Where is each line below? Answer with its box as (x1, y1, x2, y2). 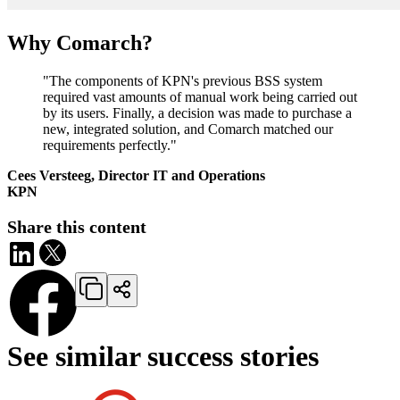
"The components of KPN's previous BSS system (43, 72, 322, 88)
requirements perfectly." (43, 137, 177, 153)
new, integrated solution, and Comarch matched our (43, 121, 333, 137)
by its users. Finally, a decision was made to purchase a (43, 104, 352, 121)
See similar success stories (7, 339, 319, 372)
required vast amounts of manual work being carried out (43, 88, 357, 104)
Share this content (7, 216, 146, 237)
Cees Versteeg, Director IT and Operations (7, 167, 265, 183)
